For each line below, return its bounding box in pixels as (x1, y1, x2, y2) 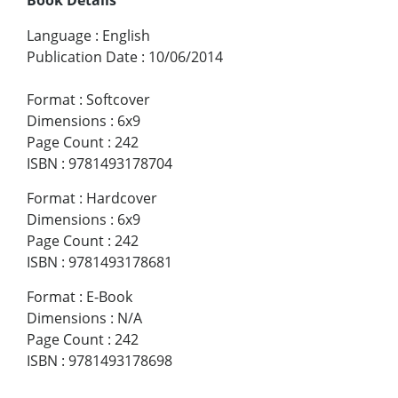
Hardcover (86, 187, 157, 208)
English (102, 25, 150, 45)
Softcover (86, 89, 150, 109)
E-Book (86, 286, 132, 306)
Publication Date (27, 46, 138, 67)
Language (27, 25, 92, 45)
